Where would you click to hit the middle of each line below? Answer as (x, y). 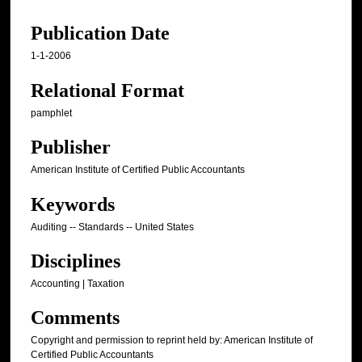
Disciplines (76, 261)
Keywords (73, 204)
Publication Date (100, 34)
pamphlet (51, 113)
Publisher (71, 147)
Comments (75, 318)
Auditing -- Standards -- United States (112, 227)
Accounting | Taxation (78, 284)
